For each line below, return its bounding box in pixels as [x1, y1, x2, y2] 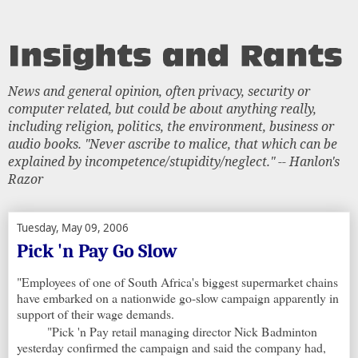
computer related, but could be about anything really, [8, 99, 316, 117]
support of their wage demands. [17, 305, 174, 323]
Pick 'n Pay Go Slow [17, 239, 177, 262]
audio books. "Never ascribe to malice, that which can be [8, 134, 337, 153]
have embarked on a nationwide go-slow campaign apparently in [17, 289, 339, 307]
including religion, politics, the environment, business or [8, 117, 334, 135]
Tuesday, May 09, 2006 [17, 220, 129, 235]
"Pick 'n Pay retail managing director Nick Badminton [47, 323, 317, 340]
